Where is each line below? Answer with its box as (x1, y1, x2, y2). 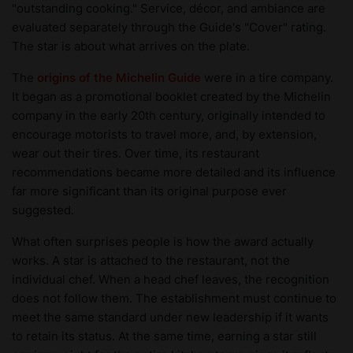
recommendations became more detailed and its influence (12, 164, 336, 180)
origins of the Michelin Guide (37, 69, 201, 85)
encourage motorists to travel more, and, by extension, (12, 126, 317, 142)
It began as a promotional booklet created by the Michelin (12, 88, 331, 104)
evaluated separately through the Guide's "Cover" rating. (12, 19, 326, 35)
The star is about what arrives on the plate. (12, 38, 250, 54)
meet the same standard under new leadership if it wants (12, 309, 329, 325)
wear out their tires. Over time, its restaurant (12, 145, 259, 161)
